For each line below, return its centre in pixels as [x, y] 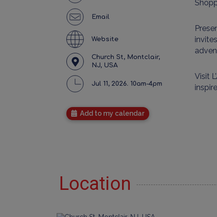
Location [95, 184]
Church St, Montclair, [126, 57]
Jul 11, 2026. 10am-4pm [127, 84]
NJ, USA [105, 65]
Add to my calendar [111, 113]
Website [105, 39]
